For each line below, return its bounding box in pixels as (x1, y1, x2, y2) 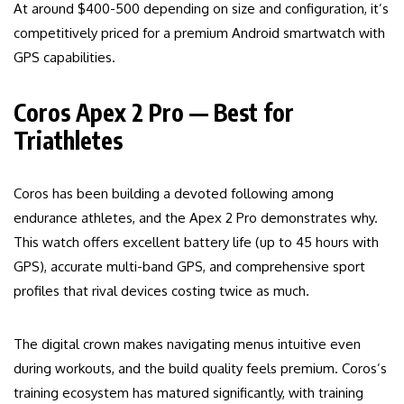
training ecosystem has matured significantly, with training (14, 384, 363, 402)
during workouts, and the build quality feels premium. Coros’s (14, 360, 387, 378)
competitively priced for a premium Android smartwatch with (14, 24, 385, 42)
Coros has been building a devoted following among (14, 185, 334, 203)
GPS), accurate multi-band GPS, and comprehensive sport (14, 258, 365, 276)
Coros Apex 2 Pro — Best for (14, 97, 294, 128)
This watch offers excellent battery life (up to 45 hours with (14, 234, 379, 252)
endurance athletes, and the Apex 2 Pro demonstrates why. (14, 209, 378, 227)
